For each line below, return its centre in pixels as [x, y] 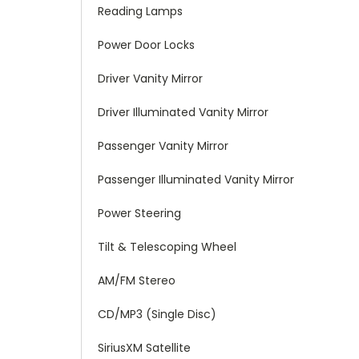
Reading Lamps [140, 11]
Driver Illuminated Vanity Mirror [183, 112]
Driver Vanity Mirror [150, 78]
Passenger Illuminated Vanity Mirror [196, 179]
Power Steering [139, 213]
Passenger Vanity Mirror [163, 145]
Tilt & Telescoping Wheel [167, 246]
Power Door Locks [146, 44]
